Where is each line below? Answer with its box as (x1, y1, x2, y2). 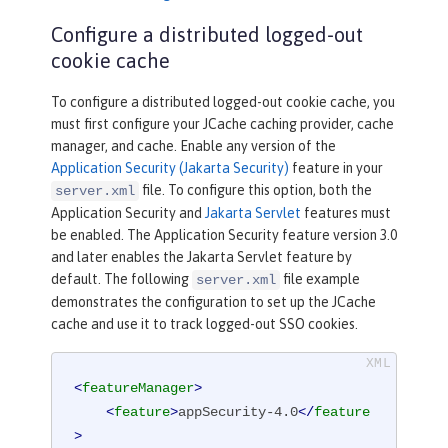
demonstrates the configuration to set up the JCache (51, 294, 376, 311)
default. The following (51, 271, 192, 288)
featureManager (82, 379, 195, 396)
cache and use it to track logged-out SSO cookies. (51, 316, 358, 333)
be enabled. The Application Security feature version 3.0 (51, 227, 397, 244)
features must (301, 205, 391, 222)
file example (280, 271, 360, 288)
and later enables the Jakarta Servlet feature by (51, 249, 352, 266)
